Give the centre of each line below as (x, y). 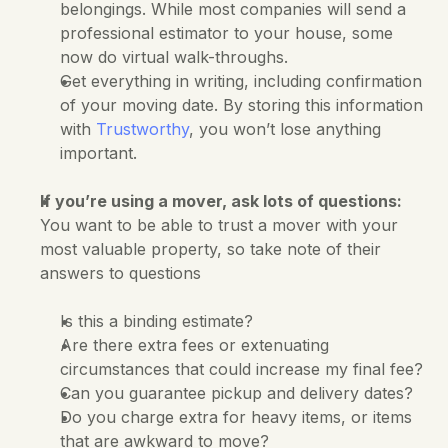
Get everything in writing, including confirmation (241, 81)
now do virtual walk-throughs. (176, 57)
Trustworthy (142, 129)
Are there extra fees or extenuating (194, 345)
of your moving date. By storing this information (241, 105)
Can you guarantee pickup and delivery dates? (236, 393)
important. (98, 153)
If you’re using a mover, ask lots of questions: (221, 201)
